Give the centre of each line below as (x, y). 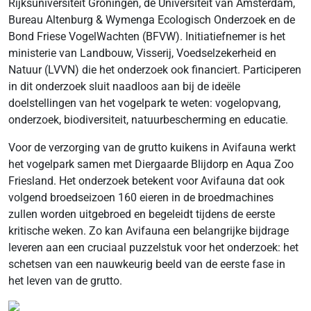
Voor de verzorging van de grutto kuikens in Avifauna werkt (152, 147)
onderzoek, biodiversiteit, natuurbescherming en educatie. (148, 119)
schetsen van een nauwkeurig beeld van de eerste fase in (147, 264)
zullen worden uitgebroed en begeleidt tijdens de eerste (142, 214)
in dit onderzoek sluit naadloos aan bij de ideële (124, 86)
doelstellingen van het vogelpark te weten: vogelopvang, (144, 103)
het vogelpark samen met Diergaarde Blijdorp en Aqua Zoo (151, 164)
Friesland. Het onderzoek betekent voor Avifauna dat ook (146, 180)
